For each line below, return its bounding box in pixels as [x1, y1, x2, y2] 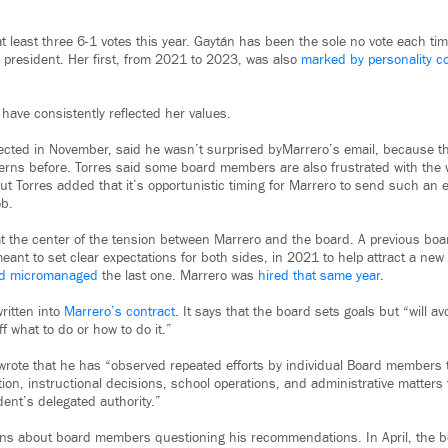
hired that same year [258, 267, 380, 286]
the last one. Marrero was [98, 267, 258, 286]
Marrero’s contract [64, 303, 175, 322]
